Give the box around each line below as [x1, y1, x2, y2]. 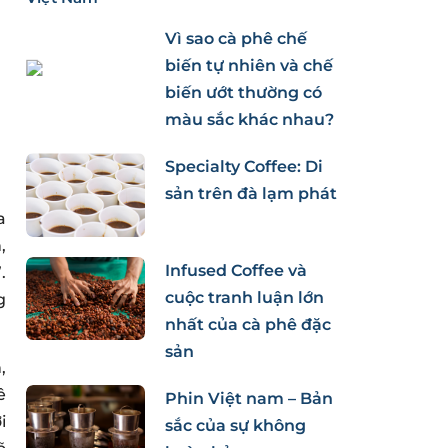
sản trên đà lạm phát [165, 184, 337, 204]
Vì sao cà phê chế [165, 29, 307, 49]
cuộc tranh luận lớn [165, 287, 324, 307]
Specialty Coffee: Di [165, 157, 323, 177]
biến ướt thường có [165, 83, 322, 103]
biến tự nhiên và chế [165, 56, 333, 76]
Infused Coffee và [165, 260, 307, 280]
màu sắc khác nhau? [165, 110, 334, 130]
